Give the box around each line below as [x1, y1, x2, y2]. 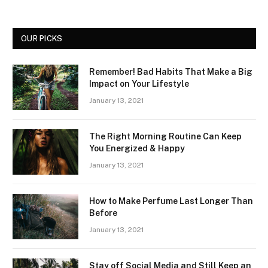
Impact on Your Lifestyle [89, 79, 189, 89]
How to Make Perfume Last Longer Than [89, 196, 253, 206]
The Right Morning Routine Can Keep [89, 132, 242, 142]
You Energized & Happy [89, 144, 185, 154]
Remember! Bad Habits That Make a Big [89, 67, 252, 77]
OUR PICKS [21, 34, 63, 44]
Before [89, 208, 117, 218]
